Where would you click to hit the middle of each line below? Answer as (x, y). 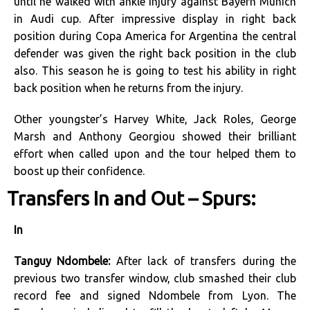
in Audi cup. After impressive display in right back (155, 19)
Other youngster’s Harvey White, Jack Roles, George (155, 119)
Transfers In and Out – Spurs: (131, 198)
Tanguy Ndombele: (65, 261)
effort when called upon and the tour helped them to (155, 154)
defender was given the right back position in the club (155, 53)
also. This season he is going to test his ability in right (155, 71)
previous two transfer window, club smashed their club (155, 278)
